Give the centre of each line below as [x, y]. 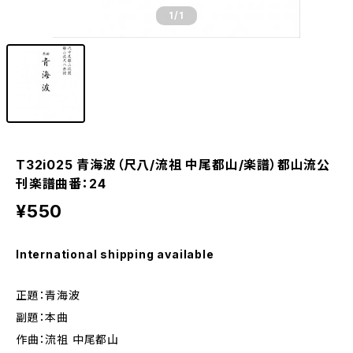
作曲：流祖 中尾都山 [68, 339]
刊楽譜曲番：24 [61, 184]
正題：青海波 [48, 295]
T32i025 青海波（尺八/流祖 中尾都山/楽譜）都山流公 [173, 165]
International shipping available [115, 254]
